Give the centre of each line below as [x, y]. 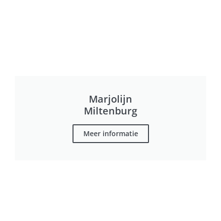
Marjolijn [110, 99]
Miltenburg [110, 111]
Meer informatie [110, 133]
